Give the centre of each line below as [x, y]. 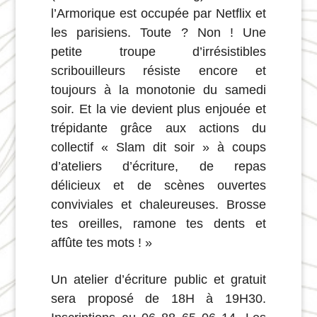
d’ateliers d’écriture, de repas [158, 167]
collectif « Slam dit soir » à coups [158, 148]
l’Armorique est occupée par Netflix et [158, 14]
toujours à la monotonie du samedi [158, 90]
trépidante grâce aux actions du [158, 128]
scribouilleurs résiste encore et [158, 71]
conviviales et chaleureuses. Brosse [158, 205]
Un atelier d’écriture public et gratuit [158, 280]
